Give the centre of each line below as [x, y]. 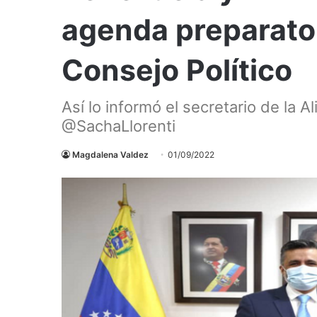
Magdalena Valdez [110, 154]
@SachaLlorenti [119, 126]
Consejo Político [177, 70]
